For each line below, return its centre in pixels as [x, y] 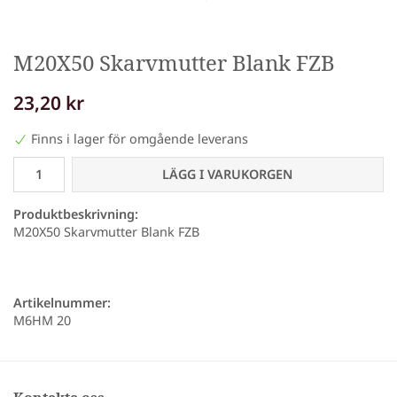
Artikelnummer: [62, 303]
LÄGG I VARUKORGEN [228, 175]
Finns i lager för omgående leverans [140, 139]
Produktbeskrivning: [76, 214]
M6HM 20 [42, 321]
